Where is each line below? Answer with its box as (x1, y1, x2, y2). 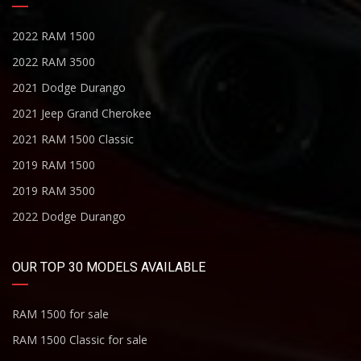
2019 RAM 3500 (12, 183, 95, 198)
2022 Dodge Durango (12, 209, 126, 224)
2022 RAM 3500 (12, 54, 95, 69)
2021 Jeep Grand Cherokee (12, 106, 151, 121)
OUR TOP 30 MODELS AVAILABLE (12, 259, 205, 275)
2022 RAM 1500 (12, 28, 95, 44)
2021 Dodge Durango (12, 80, 126, 95)
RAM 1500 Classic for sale (12, 332, 147, 347)
